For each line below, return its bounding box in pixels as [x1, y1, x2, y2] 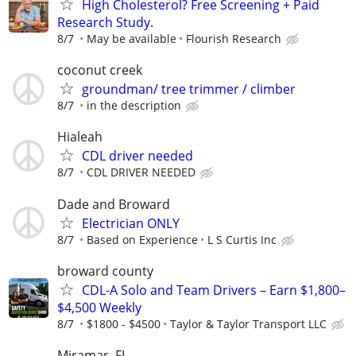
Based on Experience [87, 231, 198, 247]
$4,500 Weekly [57, 298, 141, 316]
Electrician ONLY [82, 214, 180, 232]
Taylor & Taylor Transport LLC [170, 315, 327, 331]
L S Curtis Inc [207, 231, 277, 247]
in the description [87, 98, 181, 114]
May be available [87, 30, 176, 46]
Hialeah [57, 128, 103, 146]
